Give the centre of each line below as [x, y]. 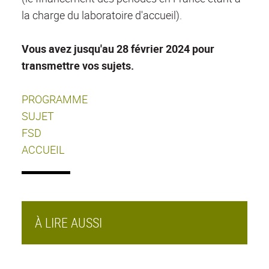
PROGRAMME [55, 99]
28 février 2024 [153, 49]
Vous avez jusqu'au [69, 49]
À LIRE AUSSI [68, 223]
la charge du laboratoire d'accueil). [102, 15]
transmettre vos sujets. [78, 66]
